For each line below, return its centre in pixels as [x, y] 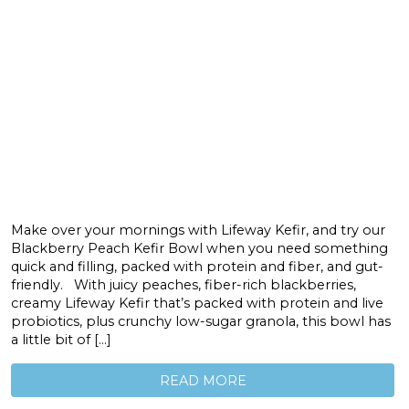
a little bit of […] [61, 340]
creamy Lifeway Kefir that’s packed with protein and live [197, 304]
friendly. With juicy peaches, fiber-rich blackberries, [184, 285]
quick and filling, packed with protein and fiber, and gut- [197, 267]
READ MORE [203, 380]
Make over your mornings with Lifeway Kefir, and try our [198, 231]
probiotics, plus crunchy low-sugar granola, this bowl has [201, 322]
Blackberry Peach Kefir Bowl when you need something [199, 249]
